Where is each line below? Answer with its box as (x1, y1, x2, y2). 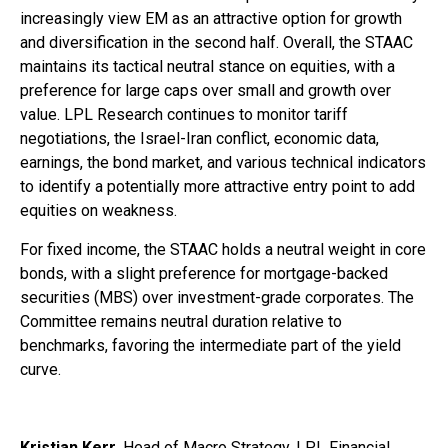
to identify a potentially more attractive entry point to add (20, 177, 415, 197)
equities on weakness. (20, 201, 177, 221)
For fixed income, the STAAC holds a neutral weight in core (20, 240, 426, 260)
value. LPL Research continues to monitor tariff (20, 105, 348, 125)
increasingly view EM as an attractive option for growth (20, 9, 402, 29)
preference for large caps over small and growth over (20, 81, 391, 101)
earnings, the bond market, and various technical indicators (20, 153, 426, 173)
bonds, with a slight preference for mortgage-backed (20, 264, 388, 284)
